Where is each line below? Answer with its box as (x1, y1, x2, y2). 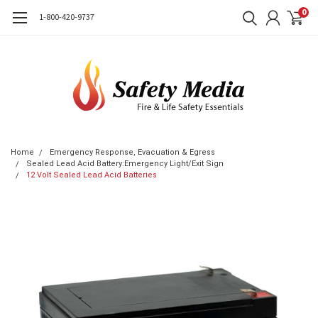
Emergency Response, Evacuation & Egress (50, 148, 215, 157)
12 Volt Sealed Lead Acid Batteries (26, 170, 157, 180)
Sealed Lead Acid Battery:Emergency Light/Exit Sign (26, 159, 224, 168)
